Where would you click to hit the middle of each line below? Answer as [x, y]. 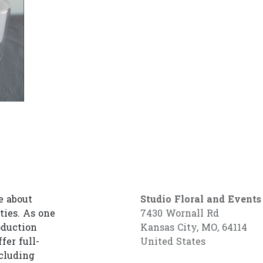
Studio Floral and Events [201, 200]
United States [173, 242]
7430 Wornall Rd [181, 214]
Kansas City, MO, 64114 [195, 228]
